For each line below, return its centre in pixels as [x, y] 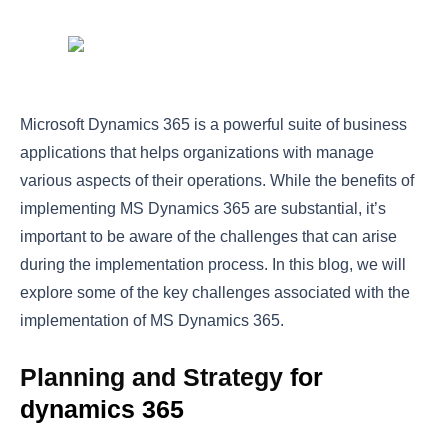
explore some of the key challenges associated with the [215, 293]
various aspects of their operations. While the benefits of [217, 181]
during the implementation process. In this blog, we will [213, 265]
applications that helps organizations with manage [197, 153]
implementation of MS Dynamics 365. [152, 321]
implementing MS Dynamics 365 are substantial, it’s [203, 209]
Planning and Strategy [151, 377]
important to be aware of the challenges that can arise [208, 237]
